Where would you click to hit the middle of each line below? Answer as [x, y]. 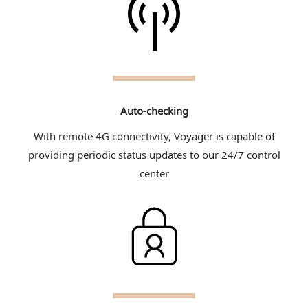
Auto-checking [154, 110]
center [154, 173]
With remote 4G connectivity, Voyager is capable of [154, 136]
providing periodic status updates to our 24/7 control [154, 154]
